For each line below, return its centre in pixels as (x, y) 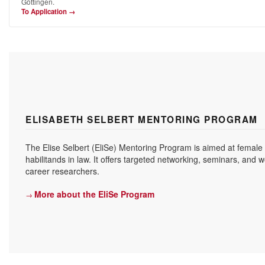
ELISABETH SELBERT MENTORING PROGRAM (142, 119)
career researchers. (62, 171)
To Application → (48, 12)
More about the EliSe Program (94, 194)
